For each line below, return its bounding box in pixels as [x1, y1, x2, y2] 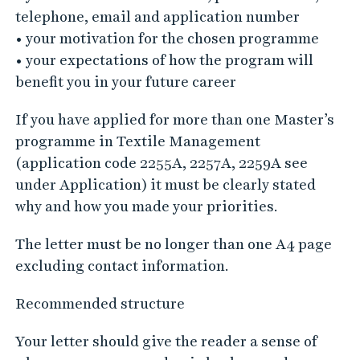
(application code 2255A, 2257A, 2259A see [14, 154, 308, 171]
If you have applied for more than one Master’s [14, 111, 334, 128]
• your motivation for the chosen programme [14, 30, 319, 47]
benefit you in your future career [14, 73, 236, 90]
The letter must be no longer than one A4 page [14, 235, 332, 252]
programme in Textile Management [14, 133, 260, 149]
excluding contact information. [14, 257, 229, 274]
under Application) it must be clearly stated [14, 176, 316, 193]
